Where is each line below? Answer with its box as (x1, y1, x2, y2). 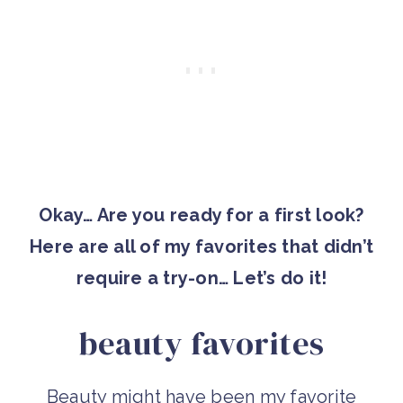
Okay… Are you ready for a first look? (39, 203, 364, 226)
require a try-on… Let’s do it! (76, 266, 327, 289)
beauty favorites (78, 320, 325, 365)
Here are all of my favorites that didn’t (30, 235, 373, 257)
